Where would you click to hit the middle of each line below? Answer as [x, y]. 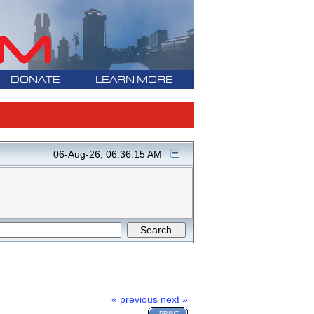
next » [175, 300]
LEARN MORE [134, 80]
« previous [135, 300]
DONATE [35, 80]
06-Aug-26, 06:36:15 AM [107, 155]
